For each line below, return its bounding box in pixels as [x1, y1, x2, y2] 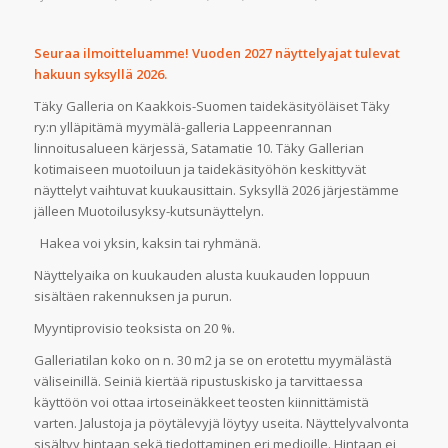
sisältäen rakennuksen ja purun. [33, 286, 232, 305]
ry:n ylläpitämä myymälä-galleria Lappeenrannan [33, 117, 332, 136]
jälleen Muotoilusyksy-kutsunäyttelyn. [33, 201, 264, 220]
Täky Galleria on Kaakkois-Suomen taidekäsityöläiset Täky [33, 96, 390, 115]
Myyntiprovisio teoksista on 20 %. [33, 318, 235, 337]
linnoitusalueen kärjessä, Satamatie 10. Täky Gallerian [33, 138, 364, 157]
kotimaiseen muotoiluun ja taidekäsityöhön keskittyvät [33, 159, 366, 178]
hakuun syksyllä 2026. [33, 64, 167, 83]
